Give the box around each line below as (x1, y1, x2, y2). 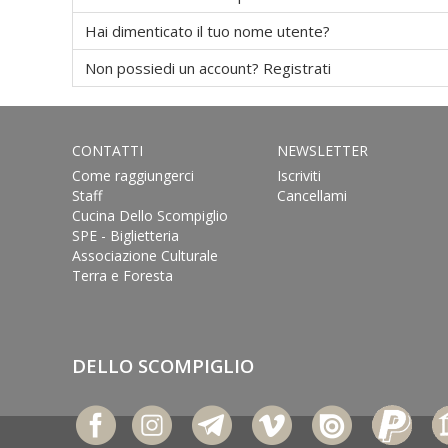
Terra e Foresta (72, 266, 173, 285)
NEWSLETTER (276, 141, 368, 160)
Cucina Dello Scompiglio (72, 206, 228, 225)
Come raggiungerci (72, 166, 194, 185)
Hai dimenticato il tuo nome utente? (85, 21, 330, 41)
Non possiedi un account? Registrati (85, 58, 331, 78)
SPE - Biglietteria (72, 226, 179, 245)
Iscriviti (276, 166, 321, 185)
